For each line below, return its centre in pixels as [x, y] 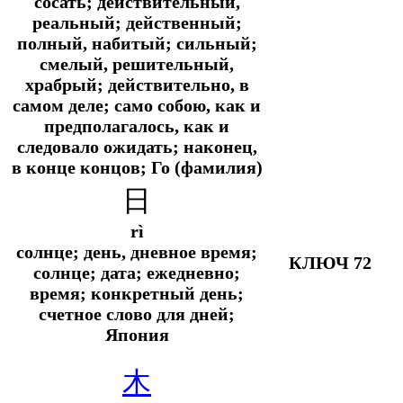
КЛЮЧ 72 [330, 262]
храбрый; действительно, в [137, 84]
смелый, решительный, [137, 63]
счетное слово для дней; [137, 313]
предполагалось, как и [137, 125]
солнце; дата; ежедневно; [137, 272]
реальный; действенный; [137, 22]
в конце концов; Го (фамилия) [137, 167]
